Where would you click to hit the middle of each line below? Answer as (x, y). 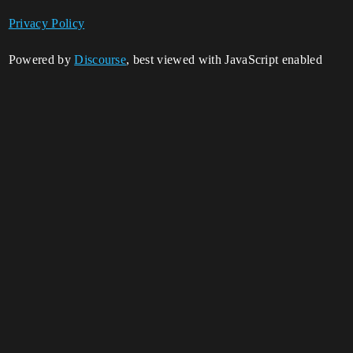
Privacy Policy (46, 23)
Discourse (100, 59)
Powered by (41, 59)
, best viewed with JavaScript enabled (224, 59)
